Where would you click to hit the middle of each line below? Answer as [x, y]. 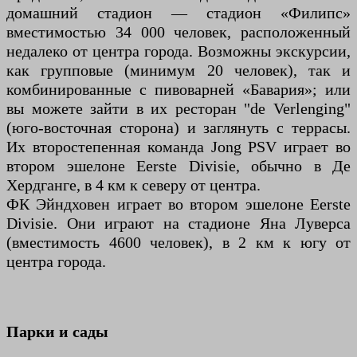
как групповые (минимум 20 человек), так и [178, 71]
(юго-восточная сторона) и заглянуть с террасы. [178, 128]
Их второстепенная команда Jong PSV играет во [178, 147]
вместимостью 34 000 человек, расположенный [178, 32]
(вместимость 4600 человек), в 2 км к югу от [178, 243]
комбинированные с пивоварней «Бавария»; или [178, 90]
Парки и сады [57, 332]
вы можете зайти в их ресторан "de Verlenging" [178, 109]
